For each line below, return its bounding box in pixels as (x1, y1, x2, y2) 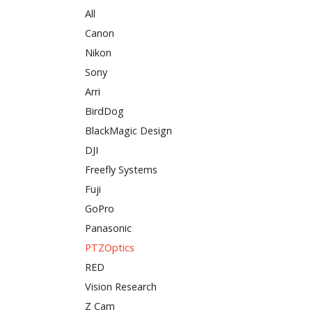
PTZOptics (85, 241, 134, 255)
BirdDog (85, 104, 124, 118)
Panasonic (85, 221, 132, 235)
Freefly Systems (85, 163, 157, 177)
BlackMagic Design (85, 124, 172, 138)
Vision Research (85, 280, 157, 294)
